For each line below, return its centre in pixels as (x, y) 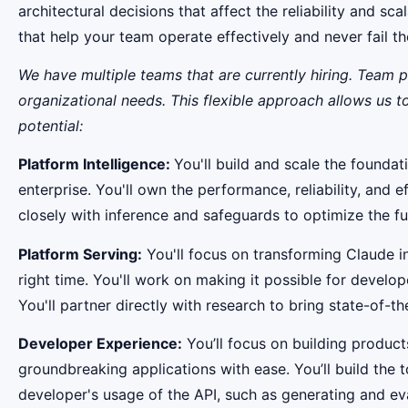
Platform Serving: (80, 254)
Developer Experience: (100, 344)
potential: (51, 125)
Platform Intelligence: (96, 164)
